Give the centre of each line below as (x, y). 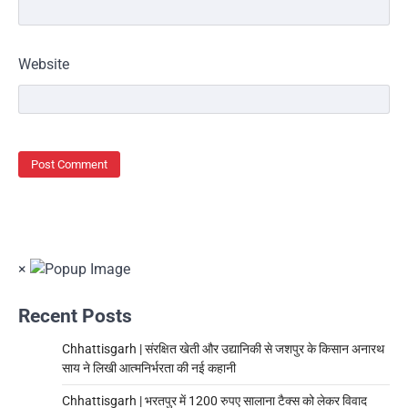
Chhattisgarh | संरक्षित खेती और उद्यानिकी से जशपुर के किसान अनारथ (223, 349)
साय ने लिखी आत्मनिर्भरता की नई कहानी (149, 368)
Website (44, 64)
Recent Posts (75, 316)
